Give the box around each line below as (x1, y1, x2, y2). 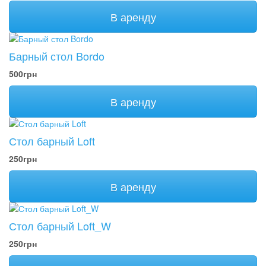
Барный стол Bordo (9, 48, 104, 64)
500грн (9, 68, 37, 80)
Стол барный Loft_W (9, 218, 111, 233)
